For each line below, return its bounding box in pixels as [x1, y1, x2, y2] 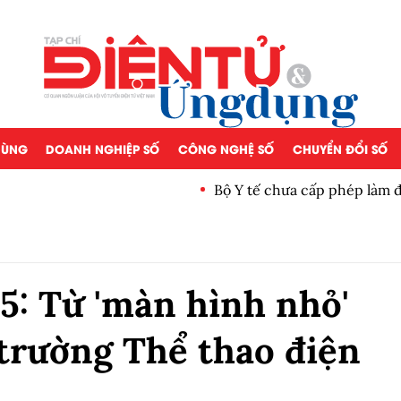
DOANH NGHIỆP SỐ [46, 140, 160, 157]
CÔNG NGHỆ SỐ [177, 140, 274, 157]
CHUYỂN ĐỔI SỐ [292, 140, 388, 157]
